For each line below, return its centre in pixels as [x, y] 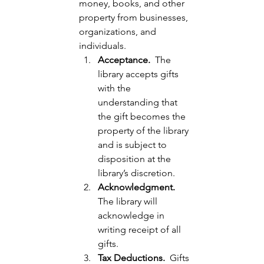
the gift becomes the [143, 116]
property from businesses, [135, 17]
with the [116, 88]
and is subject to [134, 144]
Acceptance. [126, 60]
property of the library [145, 130]
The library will [129, 201]
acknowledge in [133, 215]
